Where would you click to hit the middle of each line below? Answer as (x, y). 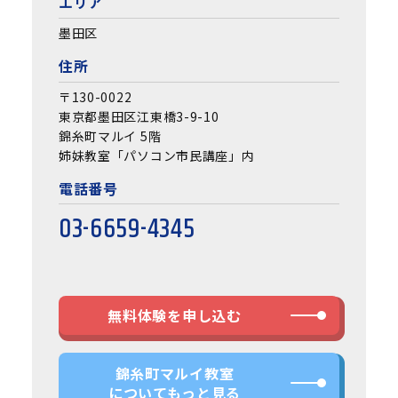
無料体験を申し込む (175, 316)
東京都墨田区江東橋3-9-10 (139, 116)
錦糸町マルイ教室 (175, 373)
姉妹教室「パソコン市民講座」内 (156, 155)
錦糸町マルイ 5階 (110, 135)
